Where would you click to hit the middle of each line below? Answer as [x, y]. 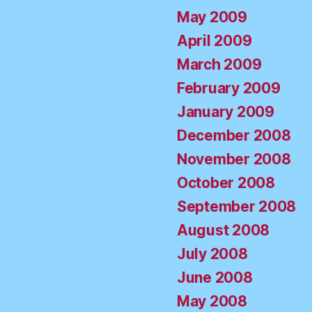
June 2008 [215, 278]
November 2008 [234, 159]
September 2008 [237, 207]
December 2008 [234, 136]
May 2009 [212, 17]
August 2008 [224, 231]
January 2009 [226, 112]
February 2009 [229, 88]
